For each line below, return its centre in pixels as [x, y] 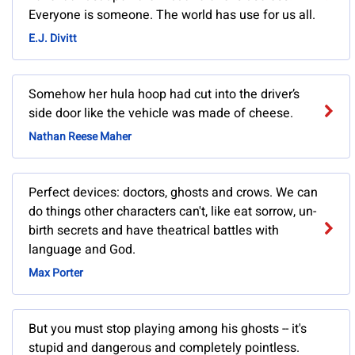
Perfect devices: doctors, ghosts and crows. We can [173, 193]
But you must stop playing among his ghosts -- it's [168, 329]
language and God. [82, 250]
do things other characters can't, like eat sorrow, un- [172, 212]
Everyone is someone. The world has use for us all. [172, 15]
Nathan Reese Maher [80, 137]
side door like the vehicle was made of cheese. [161, 114]
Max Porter [56, 273]
